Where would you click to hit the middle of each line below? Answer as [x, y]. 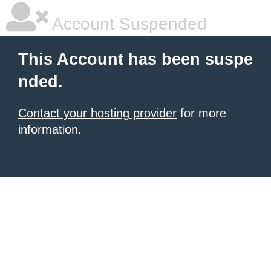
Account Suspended [128, 24]
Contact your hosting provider [97, 113]
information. [50, 129]
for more [201, 113]
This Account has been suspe [135, 59]
